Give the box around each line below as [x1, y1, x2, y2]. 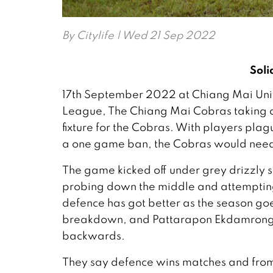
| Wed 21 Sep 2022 [114, 28, 215, 43]
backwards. [62, 229, 125, 243]
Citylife [77, 28, 114, 43]
